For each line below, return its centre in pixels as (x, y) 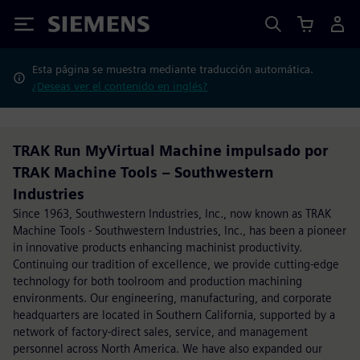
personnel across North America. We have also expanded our (168, 348)
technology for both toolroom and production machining (157, 281)
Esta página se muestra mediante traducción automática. (173, 69)
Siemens (75, 27)
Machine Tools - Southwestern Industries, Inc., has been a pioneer (180, 230)
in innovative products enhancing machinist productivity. (157, 247)
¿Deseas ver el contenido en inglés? (120, 86)
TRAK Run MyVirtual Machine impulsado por (170, 151)
